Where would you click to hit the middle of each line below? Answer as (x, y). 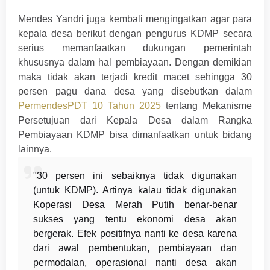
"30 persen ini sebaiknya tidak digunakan (135, 176)
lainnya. (35, 149)
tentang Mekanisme (206, 106)
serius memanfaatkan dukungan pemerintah (135, 48)
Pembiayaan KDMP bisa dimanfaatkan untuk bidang (135, 135)
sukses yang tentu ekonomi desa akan (135, 219)
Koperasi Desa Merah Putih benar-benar (135, 205)
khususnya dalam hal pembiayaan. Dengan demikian (135, 63)
